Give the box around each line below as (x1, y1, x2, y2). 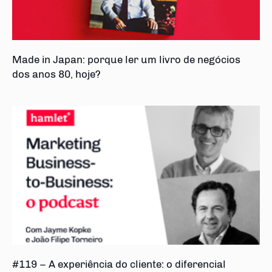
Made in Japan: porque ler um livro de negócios (12, 53, 240, 66)
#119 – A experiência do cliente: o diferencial (12, 258, 226, 271)
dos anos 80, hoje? (12, 67, 101, 80)
